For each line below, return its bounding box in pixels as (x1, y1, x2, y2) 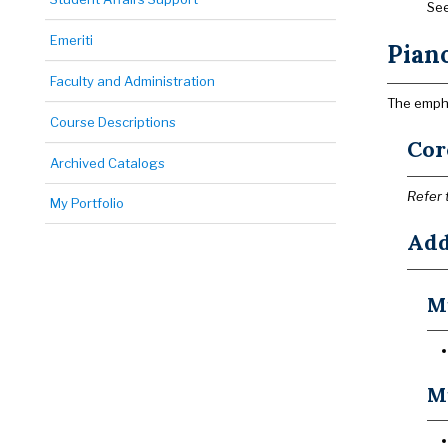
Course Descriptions (50, 114, 176, 130)
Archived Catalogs (50, 155, 165, 171)
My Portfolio (50, 195, 124, 211)
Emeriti (50, 32, 93, 48)
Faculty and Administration (50, 73, 215, 89)
